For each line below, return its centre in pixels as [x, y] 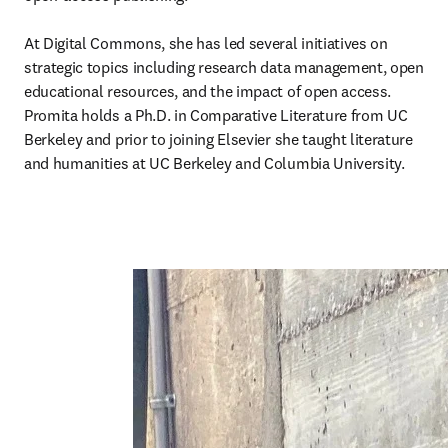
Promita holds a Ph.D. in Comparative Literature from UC [216, 115]
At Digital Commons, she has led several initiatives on [206, 43]
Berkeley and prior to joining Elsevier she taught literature [218, 139]
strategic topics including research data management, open [224, 67]
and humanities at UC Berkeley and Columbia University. [214, 163]
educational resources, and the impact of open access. [208, 91]
